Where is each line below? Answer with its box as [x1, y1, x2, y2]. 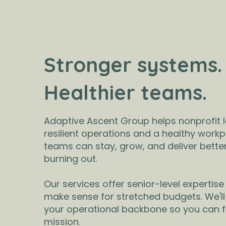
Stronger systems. [44, 51, 222, 77]
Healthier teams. [44, 79, 207, 105]
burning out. [44, 152, 98, 165]
